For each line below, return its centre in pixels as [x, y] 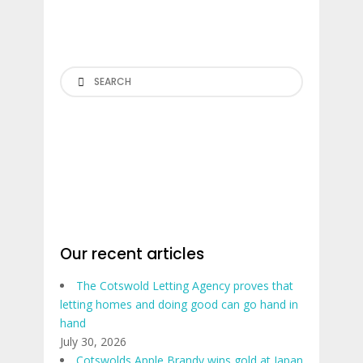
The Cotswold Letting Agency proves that [185, 286]
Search [77, 75]
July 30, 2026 [93, 342]
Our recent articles [132, 254]
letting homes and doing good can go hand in [179, 304]
